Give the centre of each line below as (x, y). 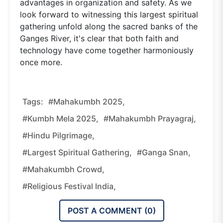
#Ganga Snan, (164, 153)
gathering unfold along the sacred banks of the (109, 27)
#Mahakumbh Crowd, (63, 169)
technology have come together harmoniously (107, 51)
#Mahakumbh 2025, (87, 102)
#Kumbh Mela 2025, (60, 119)
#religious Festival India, (69, 186)
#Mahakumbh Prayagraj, (150, 119)
